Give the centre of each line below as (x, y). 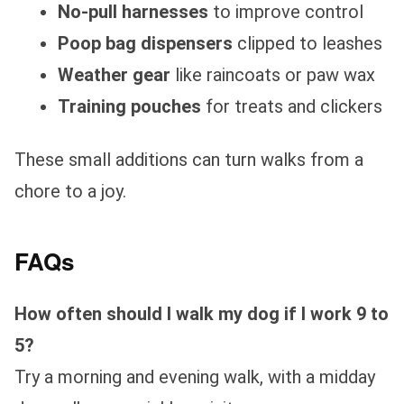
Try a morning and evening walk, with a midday (195, 376)
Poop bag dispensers (145, 43)
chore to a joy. (70, 191)
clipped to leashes (308, 43)
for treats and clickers (292, 106)
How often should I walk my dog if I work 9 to (202, 313)
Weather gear (114, 74)
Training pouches (129, 106)
